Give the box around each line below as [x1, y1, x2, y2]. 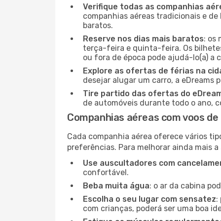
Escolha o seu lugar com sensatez [83, 194, 216, 204]
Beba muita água [83, 181, 149, 190]
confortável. [83, 168, 129, 177]
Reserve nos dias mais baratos [83, 34, 204, 43]
